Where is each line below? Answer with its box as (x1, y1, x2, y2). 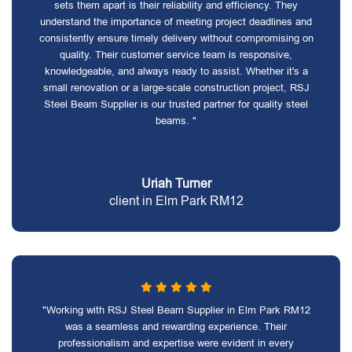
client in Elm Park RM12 (108, 194, 244, 207)
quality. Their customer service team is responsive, (60, 49, 292, 60)
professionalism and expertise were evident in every (58, 337, 294, 349)
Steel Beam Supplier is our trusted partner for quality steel (44, 98, 308, 110)
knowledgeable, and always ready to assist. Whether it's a (44, 65, 308, 77)
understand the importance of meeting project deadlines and (40, 16, 312, 27)
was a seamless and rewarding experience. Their (65, 321, 287, 332)
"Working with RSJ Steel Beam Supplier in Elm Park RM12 (42, 304, 310, 316)
